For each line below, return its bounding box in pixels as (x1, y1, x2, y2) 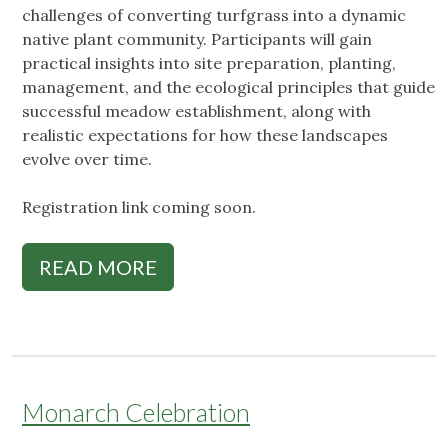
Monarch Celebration (22, 397, 250, 428)
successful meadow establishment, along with (22, 101, 371, 122)
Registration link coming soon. (22, 197, 256, 218)
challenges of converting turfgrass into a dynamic (22, 5, 406, 26)
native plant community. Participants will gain (22, 29, 372, 50)
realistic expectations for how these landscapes (22, 125, 388, 146)
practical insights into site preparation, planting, (22, 53, 396, 74)
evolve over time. (22, 149, 152, 170)
